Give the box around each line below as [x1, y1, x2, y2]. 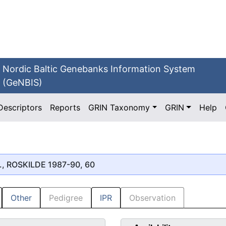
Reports [50, 102, 81, 112]
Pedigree [49, 193, 83, 203]
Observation [129, 193, 176, 203]
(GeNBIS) [3, 77, 43, 88]
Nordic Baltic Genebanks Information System [3, 64, 196, 74]
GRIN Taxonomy [88, 102, 150, 112]
